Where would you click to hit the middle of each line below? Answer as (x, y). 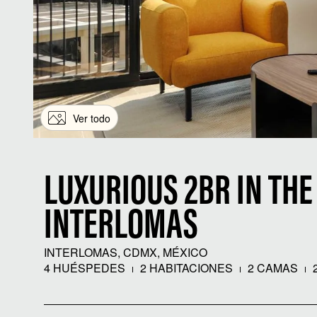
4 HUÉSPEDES (85, 268)
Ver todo (92, 118)
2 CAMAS (271, 268)
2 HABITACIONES (185, 268)
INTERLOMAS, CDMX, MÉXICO (126, 252)
